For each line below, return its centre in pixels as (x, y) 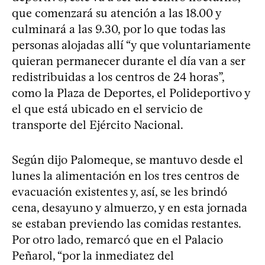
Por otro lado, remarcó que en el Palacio (117, 239)
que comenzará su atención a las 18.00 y (117, 13)
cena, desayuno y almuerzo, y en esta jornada (130, 207)
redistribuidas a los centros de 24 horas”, (118, 77)
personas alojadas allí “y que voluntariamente (131, 45)
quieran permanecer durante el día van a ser (128, 61)
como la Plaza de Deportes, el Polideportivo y (131, 93)
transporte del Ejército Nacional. (98, 125)
